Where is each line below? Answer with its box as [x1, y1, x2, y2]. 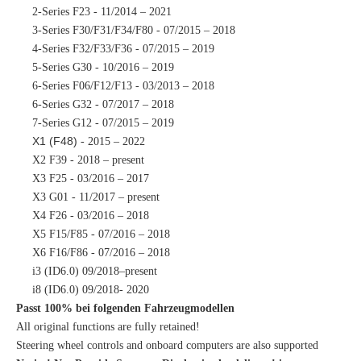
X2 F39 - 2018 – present [32, 154, 144, 167]
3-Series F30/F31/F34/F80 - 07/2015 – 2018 [32, 24, 235, 37]
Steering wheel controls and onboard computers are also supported [16, 339, 318, 352]
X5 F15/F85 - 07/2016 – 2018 [32, 228, 170, 241]
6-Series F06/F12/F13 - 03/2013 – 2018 [32, 80, 214, 93]
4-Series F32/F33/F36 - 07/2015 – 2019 [32, 43, 214, 56]
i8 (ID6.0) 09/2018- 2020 [32, 284, 149, 297]
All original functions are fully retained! [16, 321, 200, 334]
